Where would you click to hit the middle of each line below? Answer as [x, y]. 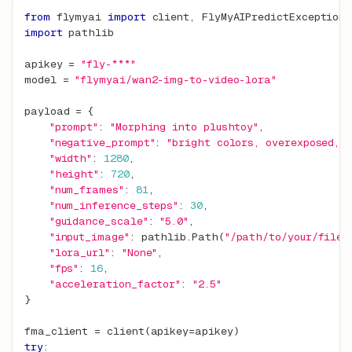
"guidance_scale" [99, 222]
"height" [74, 174]
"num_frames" [86, 190]
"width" [71, 159]
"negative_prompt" [102, 143]
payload [50, 112]
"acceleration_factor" [115, 284]
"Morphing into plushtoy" [184, 127]
